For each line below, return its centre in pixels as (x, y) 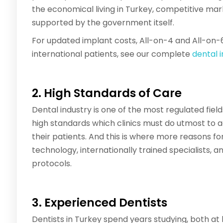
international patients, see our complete (112, 54)
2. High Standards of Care (107, 93)
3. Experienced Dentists (100, 203)
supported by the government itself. (103, 23)
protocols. (52, 164)
